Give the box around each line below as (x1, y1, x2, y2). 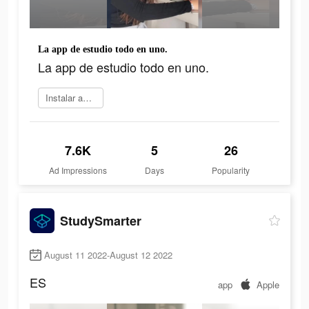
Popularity (212, 164, 250, 177)
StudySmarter (60, 211, 141, 230)
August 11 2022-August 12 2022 (44, 248, 172, 262)
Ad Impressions (49, 164, 108, 177)
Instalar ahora (83, 91, 92, 105)
